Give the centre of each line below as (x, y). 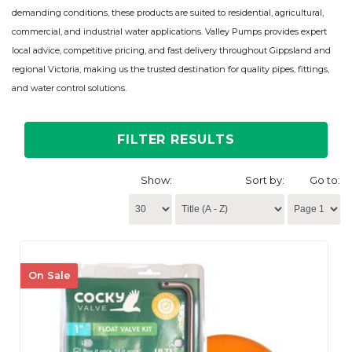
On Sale (49, 276)
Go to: (325, 180)
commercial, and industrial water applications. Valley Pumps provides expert (169, 32)
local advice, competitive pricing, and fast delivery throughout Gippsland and (171, 51)
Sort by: (265, 180)
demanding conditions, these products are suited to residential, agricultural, (168, 13)
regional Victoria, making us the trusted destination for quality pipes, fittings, (170, 70)
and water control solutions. (69, 88)
